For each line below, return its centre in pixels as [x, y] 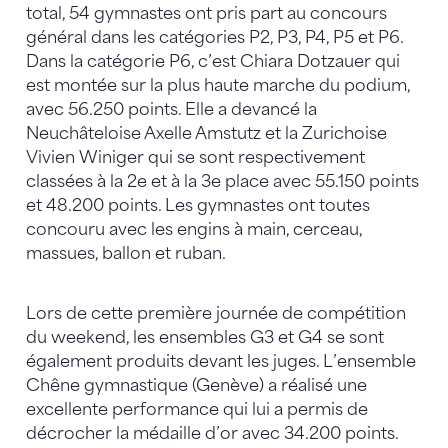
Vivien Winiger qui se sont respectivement [195, 158]
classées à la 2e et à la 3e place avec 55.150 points [222, 182]
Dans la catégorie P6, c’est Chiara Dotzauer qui [213, 62]
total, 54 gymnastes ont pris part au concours [206, 14]
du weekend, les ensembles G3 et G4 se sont [205, 338]
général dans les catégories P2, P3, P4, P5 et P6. [214, 38]
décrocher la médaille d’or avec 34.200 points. [212, 434]
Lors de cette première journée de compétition [216, 314]
